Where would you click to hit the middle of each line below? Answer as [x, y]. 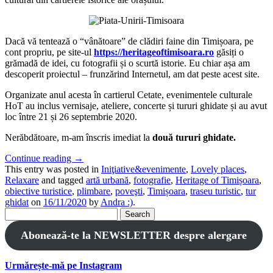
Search [17, 212]
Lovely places [218, 169]
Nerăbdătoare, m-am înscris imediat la [79, 137]
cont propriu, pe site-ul [49, 52]
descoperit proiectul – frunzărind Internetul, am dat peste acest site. [132, 74]
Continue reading [39, 158]
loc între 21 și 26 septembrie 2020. [71, 116]
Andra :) [117, 202]
